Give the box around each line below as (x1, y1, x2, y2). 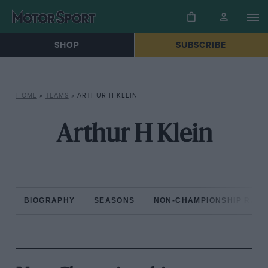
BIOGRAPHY (24, 196, 75, 205)
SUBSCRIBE (176, 40, 227, 51)
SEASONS (93, 196, 135, 205)
